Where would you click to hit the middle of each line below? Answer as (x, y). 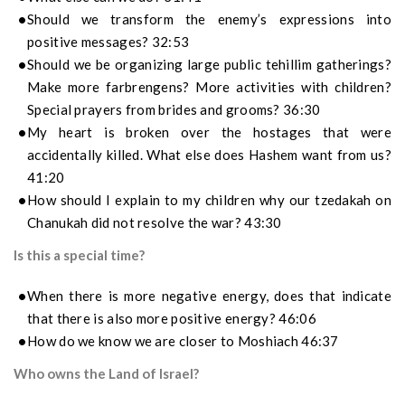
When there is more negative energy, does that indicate (209, 296)
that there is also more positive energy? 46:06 (172, 319)
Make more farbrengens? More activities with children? (209, 87)
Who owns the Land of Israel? (106, 374)
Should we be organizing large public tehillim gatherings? (209, 65)
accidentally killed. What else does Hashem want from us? (209, 155)
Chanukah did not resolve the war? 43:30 (155, 223)
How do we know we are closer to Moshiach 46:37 (183, 341)
